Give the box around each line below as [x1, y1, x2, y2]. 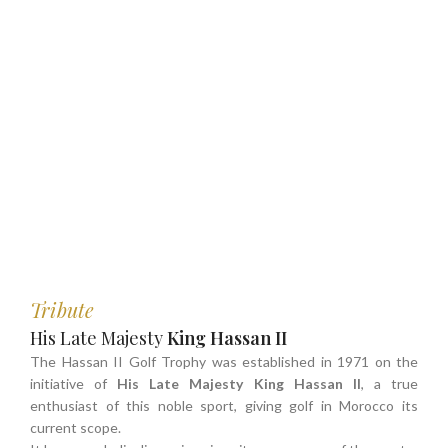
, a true [360, 375, 419, 393]
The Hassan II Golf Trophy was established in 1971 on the [30, 353, 418, 371]
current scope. [30, 419, 121, 437]
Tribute [30, 296, 94, 324]
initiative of [30, 375, 118, 393]
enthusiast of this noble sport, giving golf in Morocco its [30, 397, 418, 415]
